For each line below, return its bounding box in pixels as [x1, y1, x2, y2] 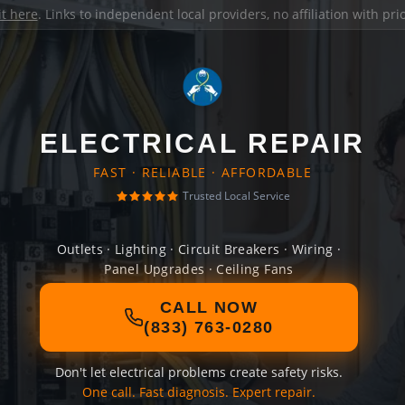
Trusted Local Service [182, 188, 290, 203]
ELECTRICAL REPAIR [40, 128, 365, 158]
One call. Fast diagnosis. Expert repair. [82, 383, 316, 400]
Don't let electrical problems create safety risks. [55, 363, 343, 381]
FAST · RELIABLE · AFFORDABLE [92, 164, 313, 181]
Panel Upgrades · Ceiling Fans [104, 260, 294, 278]
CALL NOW [159, 298, 259, 316]
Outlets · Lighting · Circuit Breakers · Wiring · [56, 240, 342, 258]
